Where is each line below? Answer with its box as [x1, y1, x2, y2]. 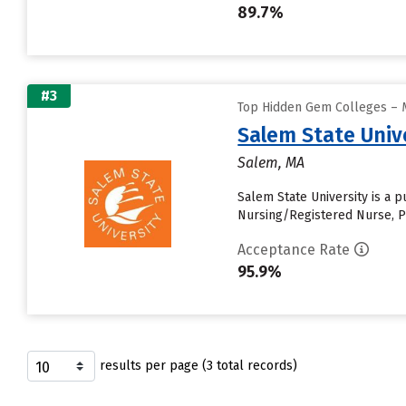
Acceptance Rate [237, 241, 351, 258]
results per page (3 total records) [100, 358, 297, 373]
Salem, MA [237, 154, 305, 171]
